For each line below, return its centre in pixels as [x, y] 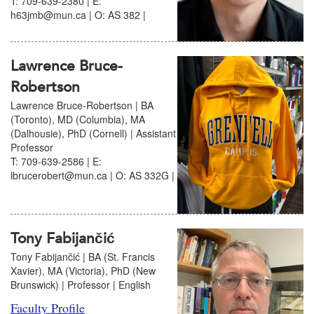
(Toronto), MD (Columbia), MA [78, 119]
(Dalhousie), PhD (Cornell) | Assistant [93, 133]
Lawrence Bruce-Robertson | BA [82, 105]
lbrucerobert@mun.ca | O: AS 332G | [93, 175]
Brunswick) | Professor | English [81, 285]
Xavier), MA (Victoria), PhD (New [83, 271]
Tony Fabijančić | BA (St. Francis [83, 257]
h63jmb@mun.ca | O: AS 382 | [78, 15]
